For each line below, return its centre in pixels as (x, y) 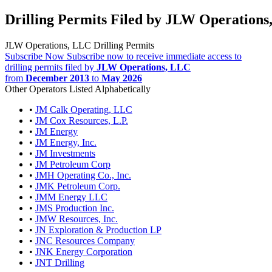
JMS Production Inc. (75, 208)
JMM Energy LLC (71, 197)
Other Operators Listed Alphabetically (78, 89)
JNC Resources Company (85, 240)
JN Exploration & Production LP (98, 229)
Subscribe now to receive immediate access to (154, 56)
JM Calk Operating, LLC (84, 109)
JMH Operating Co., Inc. (83, 175)
